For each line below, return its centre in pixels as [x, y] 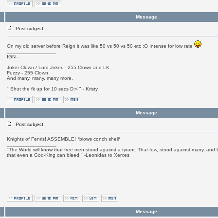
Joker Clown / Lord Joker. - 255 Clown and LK [58, 67]
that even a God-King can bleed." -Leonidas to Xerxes [68, 155]
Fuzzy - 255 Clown [27, 73]
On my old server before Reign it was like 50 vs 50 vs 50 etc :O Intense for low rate [100, 46]
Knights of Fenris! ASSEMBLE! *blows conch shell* [64, 139]
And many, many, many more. [40, 78]
